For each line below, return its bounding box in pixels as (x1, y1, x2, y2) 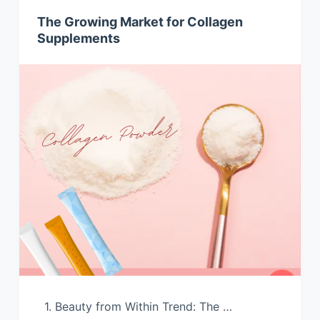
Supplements (36, 31, 120, 46)
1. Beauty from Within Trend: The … (36, 299, 232, 314)
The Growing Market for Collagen (36, 14, 243, 30)
